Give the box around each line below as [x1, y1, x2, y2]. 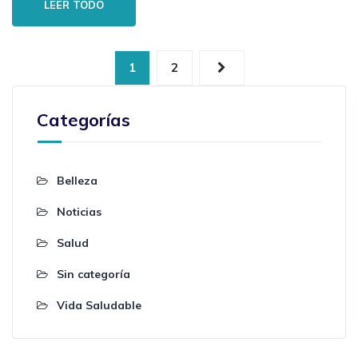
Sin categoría [57, 266, 130, 281]
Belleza [57, 173, 97, 188]
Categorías [37, 108, 130, 131]
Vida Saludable [57, 297, 141, 312]
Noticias [57, 204, 101, 219]
